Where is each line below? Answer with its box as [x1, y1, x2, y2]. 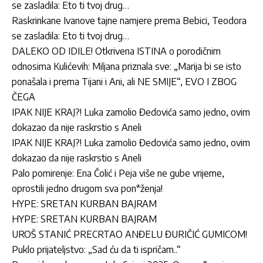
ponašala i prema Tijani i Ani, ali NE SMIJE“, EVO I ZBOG [12, 75, 237, 87]
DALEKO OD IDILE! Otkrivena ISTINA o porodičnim [12, 45, 221, 57]
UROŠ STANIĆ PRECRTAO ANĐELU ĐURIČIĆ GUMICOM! [12, 228, 247, 240]
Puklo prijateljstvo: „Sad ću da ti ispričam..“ [12, 243, 181, 255]
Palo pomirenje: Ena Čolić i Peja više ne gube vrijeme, [12, 167, 224, 179]
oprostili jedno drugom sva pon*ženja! [12, 182, 163, 194]
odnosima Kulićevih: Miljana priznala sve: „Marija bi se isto [12, 60, 241, 72]
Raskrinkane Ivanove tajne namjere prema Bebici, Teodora [12, 14, 247, 26]
